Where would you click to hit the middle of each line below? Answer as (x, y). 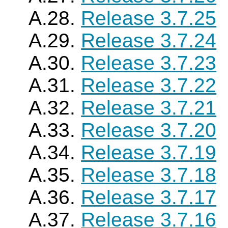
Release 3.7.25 (149, 18)
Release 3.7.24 (149, 40)
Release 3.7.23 (149, 63)
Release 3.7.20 (149, 130)
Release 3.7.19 (149, 152)
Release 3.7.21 (149, 108)
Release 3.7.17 (149, 197)
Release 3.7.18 (149, 175)
